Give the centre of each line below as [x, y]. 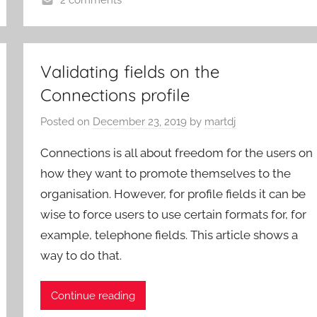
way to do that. [81, 255]
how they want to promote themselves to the [166, 173]
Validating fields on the [130, 72]
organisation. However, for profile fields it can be [173, 194]
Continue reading [93, 295]
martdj [220, 121]
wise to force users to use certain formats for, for [174, 214]
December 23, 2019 [140, 121]
